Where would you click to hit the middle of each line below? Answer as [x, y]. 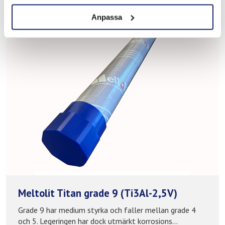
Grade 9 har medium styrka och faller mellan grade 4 [107, 210]
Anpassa [107, 17]
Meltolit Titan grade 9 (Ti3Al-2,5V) [98, 193]
